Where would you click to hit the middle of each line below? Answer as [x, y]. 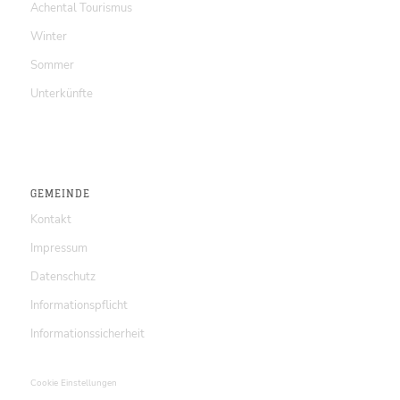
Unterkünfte [61, 93]
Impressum [58, 249]
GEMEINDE [60, 194]
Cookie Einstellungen [73, 383]
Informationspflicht [79, 306]
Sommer [52, 65]
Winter [48, 36]
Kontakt [50, 220]
